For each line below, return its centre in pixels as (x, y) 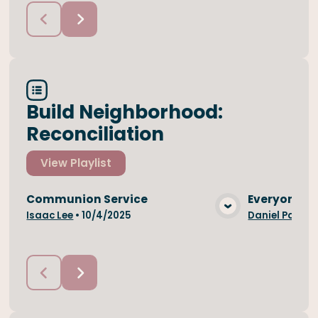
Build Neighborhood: (125, 111)
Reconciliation (95, 133)
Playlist (91, 163)
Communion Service (87, 199)
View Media (137, 217)
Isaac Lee (50, 216)
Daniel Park (276, 216)
